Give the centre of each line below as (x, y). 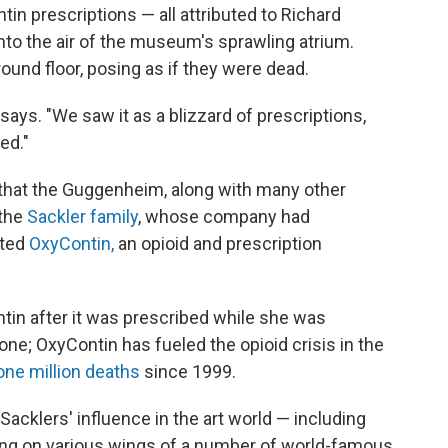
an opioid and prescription (218, 243)
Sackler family (82, 216)
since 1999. (188, 371)
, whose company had (224, 216)
